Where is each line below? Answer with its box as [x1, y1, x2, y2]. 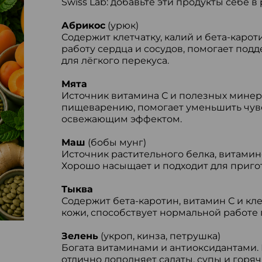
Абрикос [61, 20, 105, 31]
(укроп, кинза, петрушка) [98, 230, 220, 242]
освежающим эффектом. [61, 113, 182, 125]
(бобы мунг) [85, 137, 146, 148]
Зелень [61, 230, 98, 242]
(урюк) [105, 20, 139, 31]
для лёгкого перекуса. [61, 55, 169, 66]
